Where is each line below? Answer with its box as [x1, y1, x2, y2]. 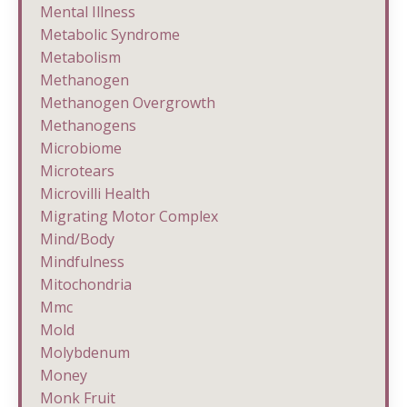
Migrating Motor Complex [40, 205, 218, 226]
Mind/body [40, 228, 114, 249]
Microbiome [40, 137, 122, 158]
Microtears [40, 160, 114, 181]
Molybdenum [40, 342, 130, 362]
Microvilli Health [40, 183, 150, 203]
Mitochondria [40, 273, 132, 294]
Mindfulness [40, 251, 124, 272]
